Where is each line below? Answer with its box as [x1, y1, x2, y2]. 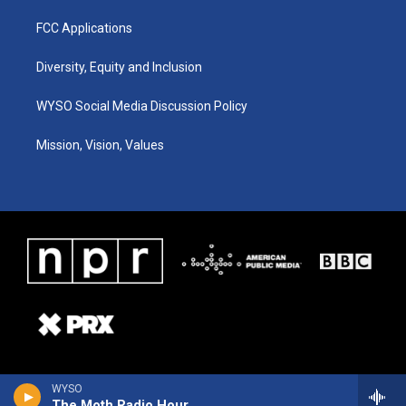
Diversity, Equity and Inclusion [36, 60, 202, 75]
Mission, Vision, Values [36, 138, 164, 153]
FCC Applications [36, 21, 132, 36]
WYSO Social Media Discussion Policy [36, 99, 247, 114]
